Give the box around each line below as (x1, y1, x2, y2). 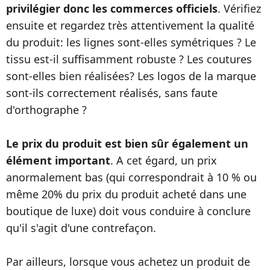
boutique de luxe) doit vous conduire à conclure (6, 204, 251, 218)
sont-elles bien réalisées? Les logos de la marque (6, 69, 256, 83)
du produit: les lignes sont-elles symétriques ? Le (6, 35, 256, 49)
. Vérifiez (218, 1, 261, 16)
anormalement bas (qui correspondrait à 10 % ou (6, 170, 257, 184)
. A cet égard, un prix (110, 153, 217, 168)
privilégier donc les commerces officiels (6, 1, 218, 16)
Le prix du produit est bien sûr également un (6, 136, 248, 151)
